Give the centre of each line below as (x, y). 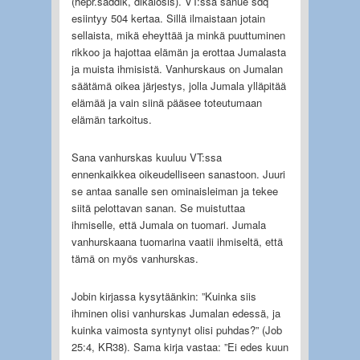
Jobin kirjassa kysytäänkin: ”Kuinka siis (164, 296)
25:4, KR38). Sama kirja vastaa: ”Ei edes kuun (180, 346)
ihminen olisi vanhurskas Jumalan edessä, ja (176, 313)
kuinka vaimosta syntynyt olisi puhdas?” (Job (176, 329)
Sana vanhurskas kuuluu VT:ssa (146, 157)
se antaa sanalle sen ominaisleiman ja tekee (174, 190)
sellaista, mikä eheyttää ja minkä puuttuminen (178, 35)
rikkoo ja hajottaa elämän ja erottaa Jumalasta (178, 51)
